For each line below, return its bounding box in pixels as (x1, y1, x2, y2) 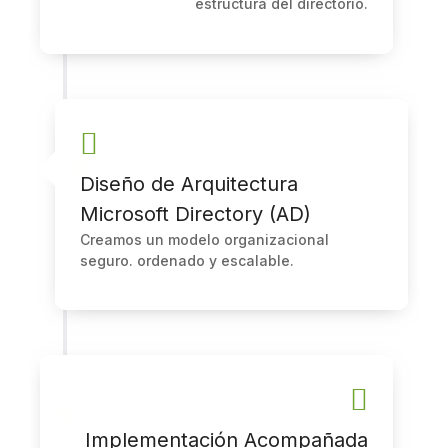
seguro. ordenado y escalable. (80, 251, 294, 269)
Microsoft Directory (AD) (80, 201, 311, 226)
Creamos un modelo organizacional (80, 230, 329, 248)
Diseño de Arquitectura (80, 171, 298, 196)
